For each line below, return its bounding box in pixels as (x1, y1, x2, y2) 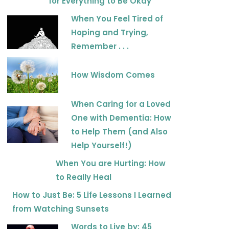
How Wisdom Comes (71, 70, 155, 81)
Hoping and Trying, (71, 27, 148, 38)
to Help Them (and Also (71, 126, 168, 138)
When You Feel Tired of (71, 13, 163, 24)
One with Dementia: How (71, 112, 171, 124)
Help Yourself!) (71, 140, 132, 151)
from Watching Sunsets (12, 203, 109, 215)
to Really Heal (56, 172, 112, 183)
